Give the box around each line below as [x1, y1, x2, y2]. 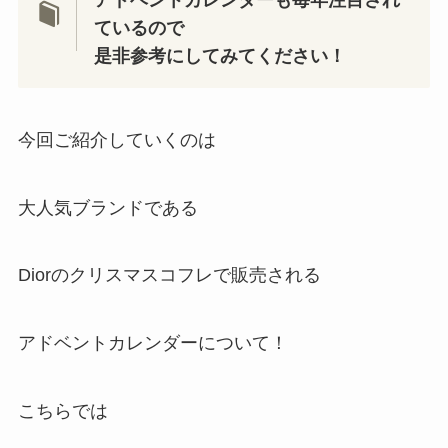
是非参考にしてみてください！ [94, 46, 347, 67]
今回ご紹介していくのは [17, 129, 216, 150]
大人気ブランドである [17, 197, 198, 218]
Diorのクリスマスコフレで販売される [17, 265, 321, 286]
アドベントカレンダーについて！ [17, 333, 288, 354]
